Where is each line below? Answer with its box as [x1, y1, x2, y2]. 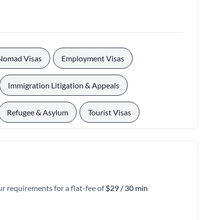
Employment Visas [61, 54, 124, 63]
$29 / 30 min [106, 183, 148, 192]
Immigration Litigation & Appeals [8, 81, 119, 90]
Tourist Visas [88, 108, 131, 117]
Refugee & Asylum [7, 108, 68, 117]
